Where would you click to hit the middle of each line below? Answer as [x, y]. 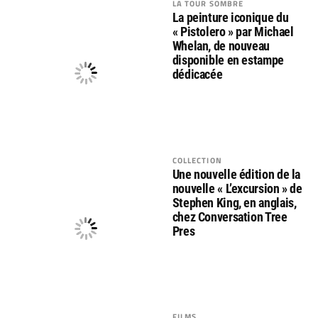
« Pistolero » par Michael [233, 32]
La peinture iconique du [230, 18]
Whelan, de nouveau [221, 46]
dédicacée [197, 75]
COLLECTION [197, 160]
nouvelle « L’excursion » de [237, 188]
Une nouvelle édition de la [236, 174]
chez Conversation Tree [230, 216]
